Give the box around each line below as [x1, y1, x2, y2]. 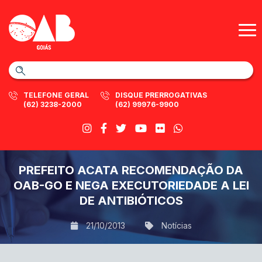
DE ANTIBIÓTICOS [79, 194, 183, 208]
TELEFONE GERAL [23, 91, 89, 99]
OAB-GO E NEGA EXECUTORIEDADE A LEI [13, 178, 249, 192]
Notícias [161, 220, 192, 230]
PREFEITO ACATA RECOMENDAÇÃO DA [19, 163, 243, 177]
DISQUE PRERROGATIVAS [115, 91, 207, 99]
